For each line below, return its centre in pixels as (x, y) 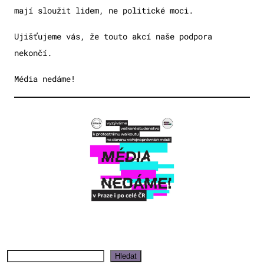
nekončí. (35, 53)
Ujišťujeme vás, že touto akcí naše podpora (113, 37)
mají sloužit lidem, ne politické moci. (104, 11)
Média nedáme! (45, 79)
